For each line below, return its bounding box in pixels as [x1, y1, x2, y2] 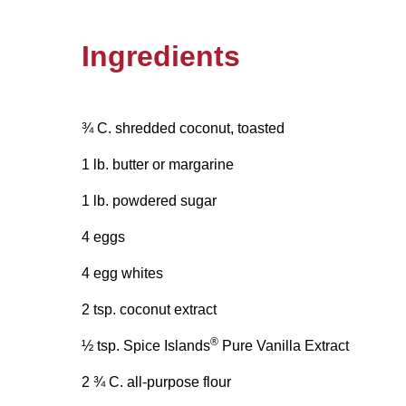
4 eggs [82, 228, 125, 245]
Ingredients [82, 39, 240, 72]
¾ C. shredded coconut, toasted [82, 120, 285, 136]
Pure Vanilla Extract [218, 337, 349, 353]
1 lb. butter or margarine [82, 156, 234, 172]
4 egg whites [82, 265, 163, 281]
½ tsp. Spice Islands [82, 337, 210, 353]
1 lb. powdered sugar [82, 192, 217, 208]
